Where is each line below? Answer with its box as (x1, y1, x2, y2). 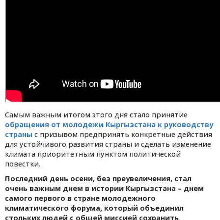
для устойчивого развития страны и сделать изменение (5, 139, 211, 149)
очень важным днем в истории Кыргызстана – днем (5, 184, 204, 193)
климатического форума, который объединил (5, 203, 184, 213)
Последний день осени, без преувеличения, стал (5, 174, 192, 184)
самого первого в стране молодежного (5, 193, 156, 203)
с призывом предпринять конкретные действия (32, 130, 212, 139)
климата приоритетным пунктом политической (5, 149, 181, 159)
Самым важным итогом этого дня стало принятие (5, 110, 188, 120)
